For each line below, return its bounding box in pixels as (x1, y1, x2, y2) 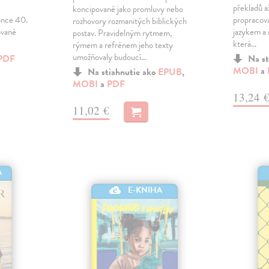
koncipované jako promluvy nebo (72, 2, 183, 16)
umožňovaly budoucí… (72, 50, 147, 64)
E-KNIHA (128, 183, 163, 196)
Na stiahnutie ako (87, 65, 158, 80)
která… (233, 37, 257, 51)
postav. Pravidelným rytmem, (72, 26, 172, 40)
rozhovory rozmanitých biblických (72, 14, 187, 28)
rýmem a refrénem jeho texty (72, 38, 173, 52)
